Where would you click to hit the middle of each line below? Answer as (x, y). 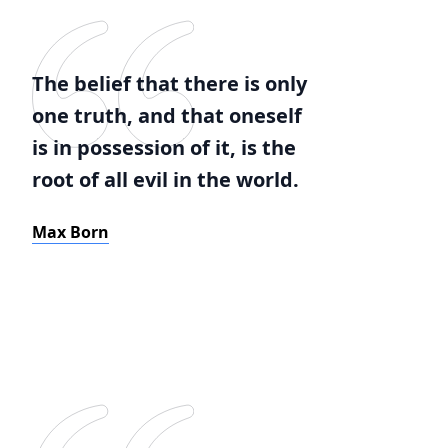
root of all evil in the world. (165, 179)
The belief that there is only (169, 83)
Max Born (70, 232)
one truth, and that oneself (167, 115)
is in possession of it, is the (164, 147)
